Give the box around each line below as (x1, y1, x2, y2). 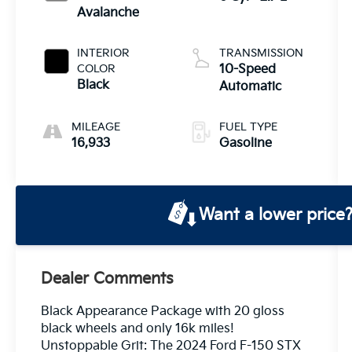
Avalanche (77, 5, 140, 20)
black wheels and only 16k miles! (41, 321, 235, 336)
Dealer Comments (41, 269, 174, 288)
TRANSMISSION (218, 46, 303, 60)
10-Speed (218, 61, 276, 77)
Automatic (218, 79, 281, 94)
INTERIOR (77, 46, 130, 60)
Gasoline (218, 135, 272, 151)
